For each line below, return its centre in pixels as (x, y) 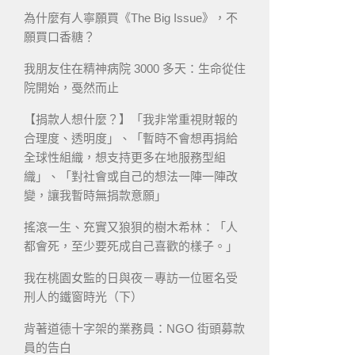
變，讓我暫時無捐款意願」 (95, 195)
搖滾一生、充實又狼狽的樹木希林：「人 (131, 227)
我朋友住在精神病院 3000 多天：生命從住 (135, 68)
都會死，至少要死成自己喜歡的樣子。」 (131, 246)
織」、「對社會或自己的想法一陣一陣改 (131, 176)
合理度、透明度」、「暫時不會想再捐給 (131, 138)
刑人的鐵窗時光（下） (83, 296)
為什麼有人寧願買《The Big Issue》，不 (131, 17)
